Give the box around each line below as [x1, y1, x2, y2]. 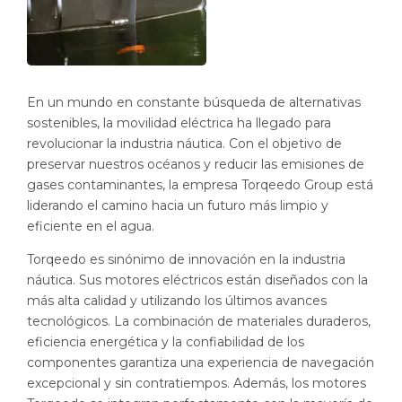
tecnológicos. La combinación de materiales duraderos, [27, 313, 371, 329]
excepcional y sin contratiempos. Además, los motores [27, 375, 366, 391]
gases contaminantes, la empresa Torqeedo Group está [27, 177, 373, 193]
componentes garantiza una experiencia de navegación [27, 354, 374, 371]
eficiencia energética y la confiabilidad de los [27, 334, 304, 350]
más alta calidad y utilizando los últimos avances [27, 293, 327, 309]
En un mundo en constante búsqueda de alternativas [27, 94, 361, 110]
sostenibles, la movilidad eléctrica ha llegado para [27, 115, 331, 131]
